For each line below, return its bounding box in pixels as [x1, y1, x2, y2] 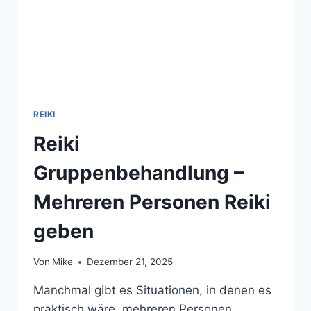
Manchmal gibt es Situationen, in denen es [33, 283, 271, 298]
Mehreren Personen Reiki [33, 190, 271, 214]
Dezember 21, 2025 [87, 256, 174, 268]
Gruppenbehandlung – [33, 160, 244, 185]
